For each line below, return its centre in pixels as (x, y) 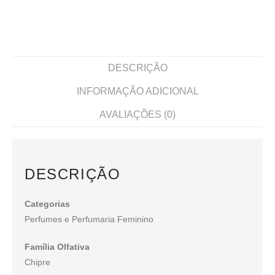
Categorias (47, 204)
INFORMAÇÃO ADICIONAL (137, 91)
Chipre (37, 262)
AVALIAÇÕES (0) (137, 115)
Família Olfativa (57, 247)
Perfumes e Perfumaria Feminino (89, 219)
